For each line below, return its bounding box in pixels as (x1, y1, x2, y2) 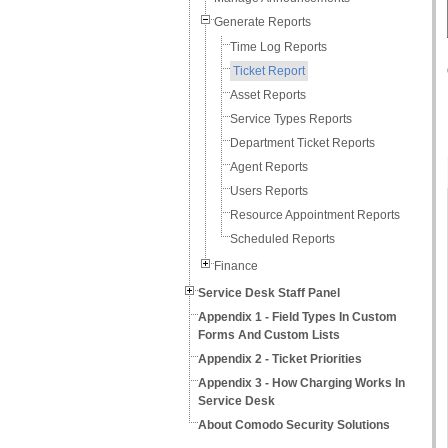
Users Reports (230, 184, 308, 198)
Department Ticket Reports (230, 136, 375, 150)
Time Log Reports (230, 40, 327, 54)
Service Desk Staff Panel (198, 286, 340, 300)
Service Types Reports (230, 112, 352, 126)
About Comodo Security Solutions (198, 418, 390, 432)
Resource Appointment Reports (230, 208, 400, 222)
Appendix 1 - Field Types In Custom (198, 310, 397, 324)
